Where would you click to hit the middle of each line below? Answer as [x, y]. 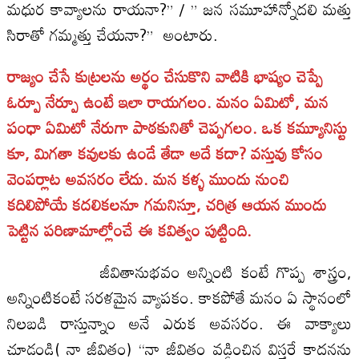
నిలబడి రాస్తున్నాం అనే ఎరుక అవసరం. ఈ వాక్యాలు [179, 323]
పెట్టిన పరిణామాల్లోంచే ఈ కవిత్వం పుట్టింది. [129, 230]
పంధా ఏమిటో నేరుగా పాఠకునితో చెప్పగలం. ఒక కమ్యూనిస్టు [177, 127]
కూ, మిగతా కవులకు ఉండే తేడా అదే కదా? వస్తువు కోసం [165, 153]
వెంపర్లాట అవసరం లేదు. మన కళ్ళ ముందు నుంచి [148, 178]
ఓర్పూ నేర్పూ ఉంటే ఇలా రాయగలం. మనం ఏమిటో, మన [167, 101]
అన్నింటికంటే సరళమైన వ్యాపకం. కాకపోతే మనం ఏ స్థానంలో [179, 297]
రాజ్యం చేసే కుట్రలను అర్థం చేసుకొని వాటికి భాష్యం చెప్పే [165, 76]
